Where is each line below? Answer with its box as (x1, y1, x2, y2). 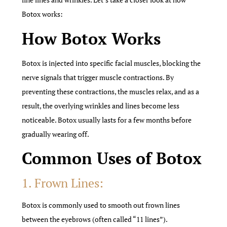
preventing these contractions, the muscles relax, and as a (22, 86, 200, 96)
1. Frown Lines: (22, 175, 104, 192)
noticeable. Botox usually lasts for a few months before (22, 115, 192, 125)
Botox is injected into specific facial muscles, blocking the (22, 58, 201, 68)
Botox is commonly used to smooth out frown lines (22, 200, 180, 210)
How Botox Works (22, 27, 161, 49)
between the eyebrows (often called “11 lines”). (22, 214, 168, 224)
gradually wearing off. (22, 129, 90, 139)
